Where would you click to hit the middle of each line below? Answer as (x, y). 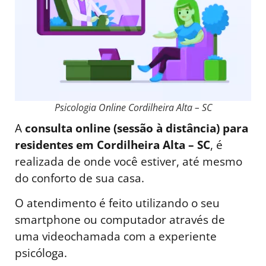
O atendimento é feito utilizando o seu (117, 203)
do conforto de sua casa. (80, 178)
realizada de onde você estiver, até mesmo (129, 161)
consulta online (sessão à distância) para (137, 128)
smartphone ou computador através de (120, 220)
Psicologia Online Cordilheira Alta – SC (133, 107)
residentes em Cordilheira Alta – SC (113, 144)
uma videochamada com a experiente (116, 236)
